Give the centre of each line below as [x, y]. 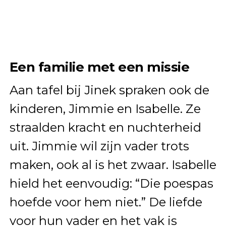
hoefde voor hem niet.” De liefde [106, 202]
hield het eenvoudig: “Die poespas [111, 184]
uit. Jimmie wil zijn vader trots [99, 146]
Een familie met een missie [99, 67]
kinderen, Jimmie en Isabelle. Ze [105, 109]
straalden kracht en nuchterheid [105, 128]
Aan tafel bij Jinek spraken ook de [109, 90]
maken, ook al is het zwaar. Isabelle [113, 165]
